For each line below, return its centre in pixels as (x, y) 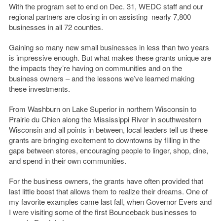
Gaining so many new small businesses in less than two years (109, 47)
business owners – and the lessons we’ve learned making (101, 78)
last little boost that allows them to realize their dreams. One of (108, 191)
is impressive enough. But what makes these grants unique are (110, 58)
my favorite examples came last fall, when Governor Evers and (110, 202)
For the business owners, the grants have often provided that (106, 181)
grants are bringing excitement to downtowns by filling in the (104, 140)
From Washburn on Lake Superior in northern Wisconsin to (102, 109)
